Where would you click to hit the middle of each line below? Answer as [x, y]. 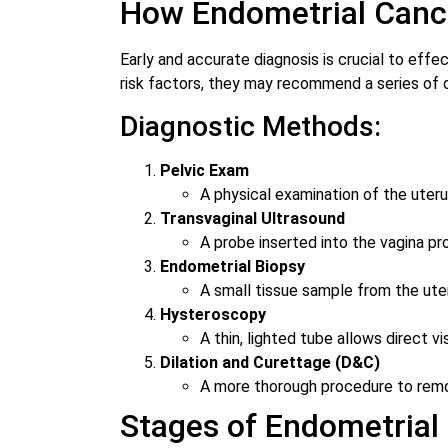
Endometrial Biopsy [232, 267]
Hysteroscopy [213, 315]
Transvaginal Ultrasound [252, 219]
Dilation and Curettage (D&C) [270, 363]
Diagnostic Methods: [250, 127]
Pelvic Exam [204, 171]
